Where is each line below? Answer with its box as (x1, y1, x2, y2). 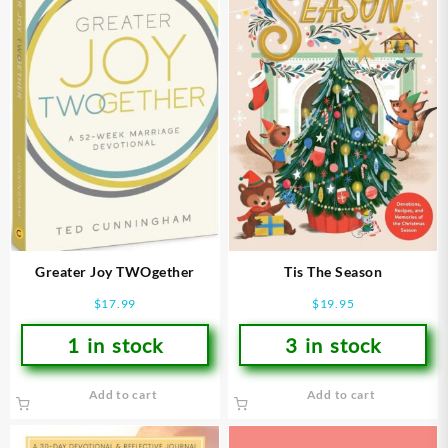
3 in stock (285, 333, 382, 358)
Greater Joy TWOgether (35, 263, 195, 281)
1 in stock (66, 333, 163, 358)
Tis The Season (284, 263, 383, 281)
